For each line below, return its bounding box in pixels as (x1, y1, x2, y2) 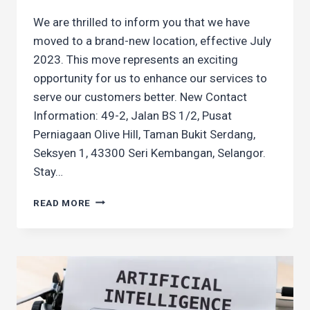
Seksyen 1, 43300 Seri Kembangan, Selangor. (33, 145, 266, 160)
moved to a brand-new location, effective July (33, 33, 271, 48)
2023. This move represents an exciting (33, 52, 238, 66)
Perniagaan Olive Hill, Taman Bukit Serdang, (33, 127, 255, 141)
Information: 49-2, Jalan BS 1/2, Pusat (33, 108, 232, 122)
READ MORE (33, 197, 91, 208)
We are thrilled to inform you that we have (33, 15, 250, 29)
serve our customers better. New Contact (33, 89, 247, 104)
